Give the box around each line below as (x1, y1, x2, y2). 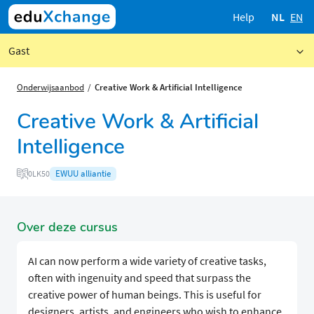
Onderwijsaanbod (17, 81, 84, 93)
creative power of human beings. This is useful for (28, 287, 261, 302)
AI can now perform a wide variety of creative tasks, (28, 254, 266, 268)
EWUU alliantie (55, 168, 111, 180)
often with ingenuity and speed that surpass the (28, 271, 251, 285)
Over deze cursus (17, 219, 118, 236)
